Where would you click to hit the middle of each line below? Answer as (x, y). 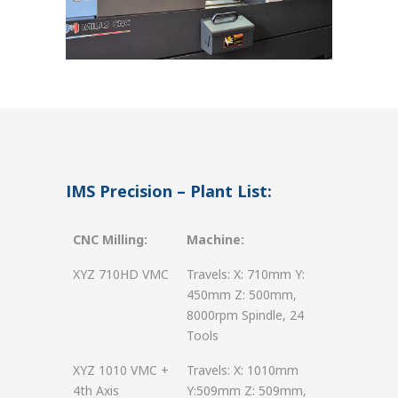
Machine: (215, 239)
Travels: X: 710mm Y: (246, 274)
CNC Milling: (110, 239)
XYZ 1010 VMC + (121, 370)
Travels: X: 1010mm (243, 370)
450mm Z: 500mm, (242, 295)
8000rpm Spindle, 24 (245, 315)
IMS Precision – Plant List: (169, 191)
